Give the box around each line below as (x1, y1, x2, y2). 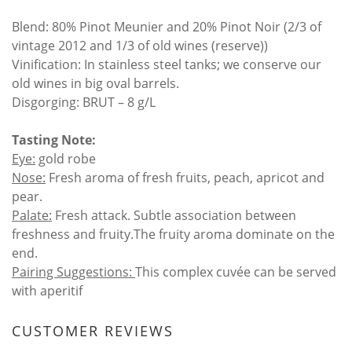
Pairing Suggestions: (12, 263, 135, 280)
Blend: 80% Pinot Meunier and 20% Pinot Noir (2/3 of (12, 18, 321, 35)
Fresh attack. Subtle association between (52, 207, 296, 224)
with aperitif (12, 282, 82, 299)
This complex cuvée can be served (135, 263, 336, 280)
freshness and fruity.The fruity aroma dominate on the (12, 225, 335, 243)
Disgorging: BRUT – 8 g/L (12, 93, 156, 111)
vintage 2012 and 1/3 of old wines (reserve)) (12, 37, 271, 54)
